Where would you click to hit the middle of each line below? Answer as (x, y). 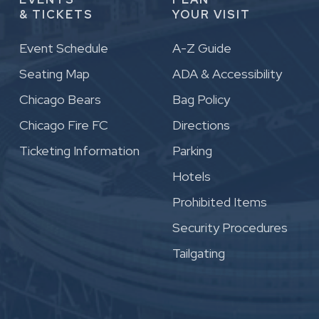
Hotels (192, 177)
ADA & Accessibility (227, 74)
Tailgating (199, 253)
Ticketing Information (79, 151)
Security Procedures (230, 228)
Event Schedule (64, 48)
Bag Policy (201, 100)
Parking (192, 151)
